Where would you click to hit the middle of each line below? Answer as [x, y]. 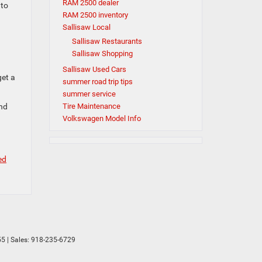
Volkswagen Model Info [101, 118]
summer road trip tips [97, 82]
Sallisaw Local [86, 27]
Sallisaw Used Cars [94, 69]
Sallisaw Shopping [102, 54]
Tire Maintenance [91, 106]
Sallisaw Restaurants [107, 41]
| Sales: [18, 239]
